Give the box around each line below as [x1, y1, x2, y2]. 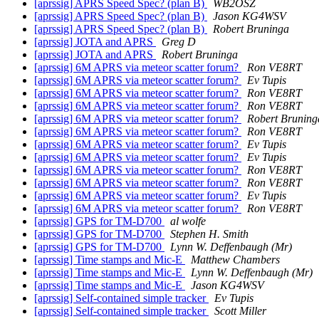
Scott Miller [214, 305, 266, 318]
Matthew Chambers [191, 253, 280, 266]
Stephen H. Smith [170, 228, 249, 241]
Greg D [162, 36, 196, 48]
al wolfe [170, 215, 206, 228]
